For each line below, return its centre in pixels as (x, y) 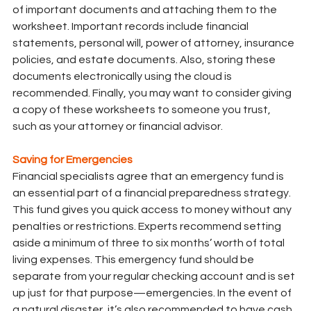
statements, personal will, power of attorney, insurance (154, 43)
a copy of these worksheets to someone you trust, (143, 110)
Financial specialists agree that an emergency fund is (149, 177)
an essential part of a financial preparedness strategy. (153, 193)
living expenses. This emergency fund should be (134, 260)
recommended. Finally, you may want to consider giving (153, 93)
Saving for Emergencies (73, 160)
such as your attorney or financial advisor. (118, 127)
